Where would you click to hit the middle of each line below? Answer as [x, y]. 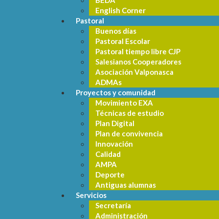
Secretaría [113, 205]
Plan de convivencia [129, 133]
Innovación [114, 144]
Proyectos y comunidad [116, 92]
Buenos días [116, 31]
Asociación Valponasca [134, 72]
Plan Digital [115, 123]
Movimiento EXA [124, 103]
